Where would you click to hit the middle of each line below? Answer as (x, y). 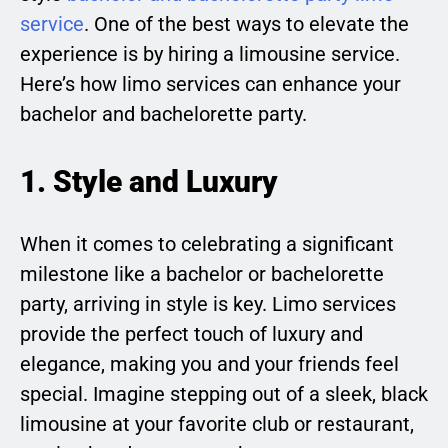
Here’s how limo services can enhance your (210, 84)
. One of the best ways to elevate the (246, 24)
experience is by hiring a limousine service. (210, 54)
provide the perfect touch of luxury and (191, 334)
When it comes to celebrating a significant (207, 244)
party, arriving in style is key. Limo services (208, 304)
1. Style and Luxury (149, 182)
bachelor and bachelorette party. (163, 114)
